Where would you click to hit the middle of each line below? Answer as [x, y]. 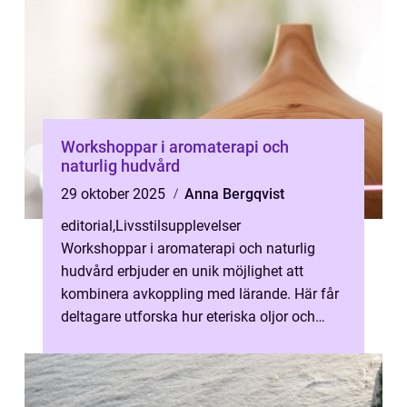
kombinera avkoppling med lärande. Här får [200, 294]
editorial [87, 226]
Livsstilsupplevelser [178, 226]
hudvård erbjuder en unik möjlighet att [182, 271]
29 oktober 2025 [115, 194]
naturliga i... [99, 339]
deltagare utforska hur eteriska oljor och [188, 317]
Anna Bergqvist [234, 194]
